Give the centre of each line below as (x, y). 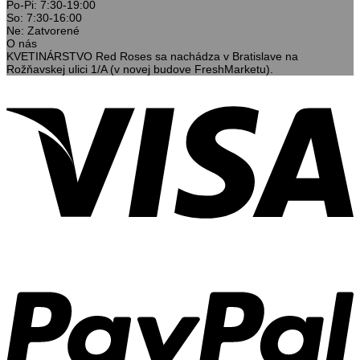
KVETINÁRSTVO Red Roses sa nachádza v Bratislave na (152, 56)
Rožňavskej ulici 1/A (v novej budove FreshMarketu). (140, 69)
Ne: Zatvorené (43, 30)
